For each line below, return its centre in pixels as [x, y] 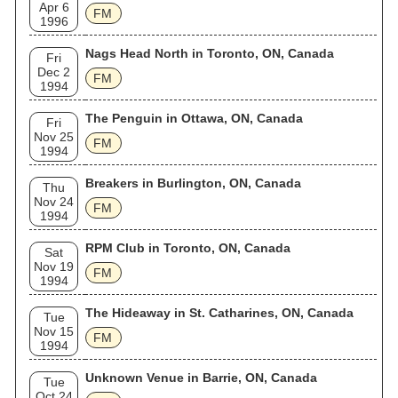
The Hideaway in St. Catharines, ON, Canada [219, 313]
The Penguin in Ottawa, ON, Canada [194, 118]
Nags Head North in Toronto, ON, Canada [210, 53]
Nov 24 [54, 202]
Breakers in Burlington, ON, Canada [193, 183]
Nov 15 [54, 331]
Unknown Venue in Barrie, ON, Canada [201, 378]
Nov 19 [54, 267]
